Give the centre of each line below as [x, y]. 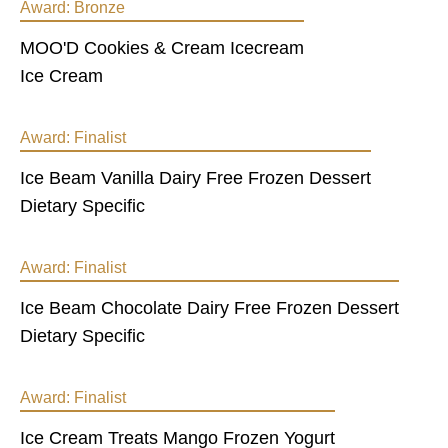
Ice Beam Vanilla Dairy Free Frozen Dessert [195, 178]
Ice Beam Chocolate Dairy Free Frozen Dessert [209, 308]
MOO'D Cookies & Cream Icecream [162, 48]
